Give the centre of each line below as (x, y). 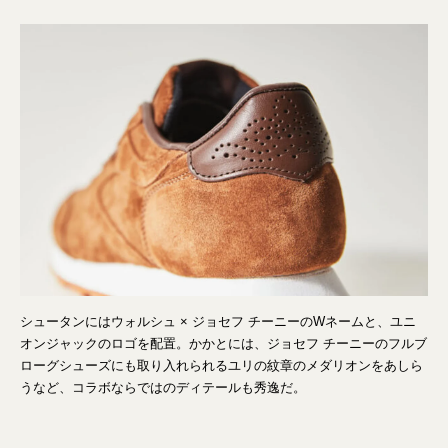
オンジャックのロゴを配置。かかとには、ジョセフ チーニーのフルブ (223, 344)
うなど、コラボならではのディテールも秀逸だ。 (163, 388)
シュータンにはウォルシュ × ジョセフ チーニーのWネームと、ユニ (218, 322)
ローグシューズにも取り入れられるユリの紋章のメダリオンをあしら (221, 366)
